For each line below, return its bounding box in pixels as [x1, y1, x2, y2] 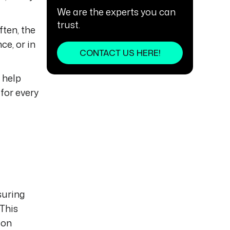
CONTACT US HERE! [79, 47, 161, 59]
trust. [57, 18, 80, 31]
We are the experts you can [57, 5, 176, 18]
